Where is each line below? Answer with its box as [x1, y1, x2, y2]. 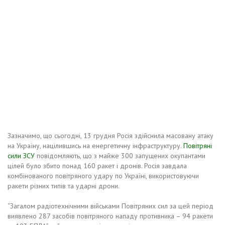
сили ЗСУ [8, 151, 35, 160]
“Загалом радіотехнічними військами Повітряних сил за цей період [8, 201, 213, 210]
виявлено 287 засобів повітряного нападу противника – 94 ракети [8, 211, 213, 220]
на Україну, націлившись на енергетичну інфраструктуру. [8, 141, 181, 150]
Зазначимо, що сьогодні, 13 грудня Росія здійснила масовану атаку [8, 131, 213, 140]
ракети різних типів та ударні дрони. [8, 181, 120, 190]
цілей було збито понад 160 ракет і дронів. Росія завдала [8, 161, 187, 170]
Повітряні [181, 141, 212, 150]
